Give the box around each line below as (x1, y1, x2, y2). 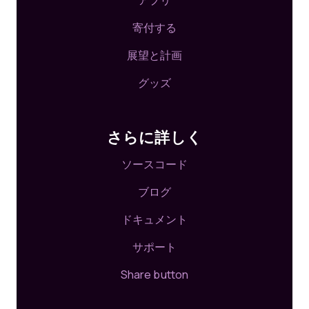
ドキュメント (121, 212, 188, 227)
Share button (120, 267, 189, 282)
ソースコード (121, 157, 188, 172)
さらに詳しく (106, 127, 203, 148)
